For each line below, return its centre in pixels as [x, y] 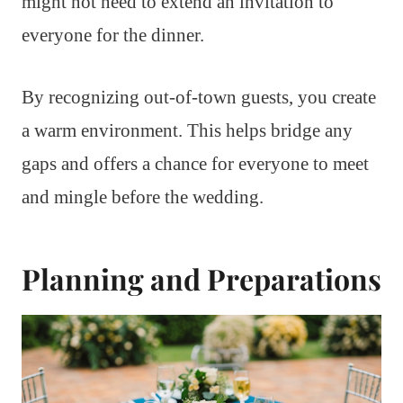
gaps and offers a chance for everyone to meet [195, 163]
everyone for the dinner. [113, 35]
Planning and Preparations [201, 278]
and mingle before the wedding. [143, 197]
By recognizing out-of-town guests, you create [199, 97]
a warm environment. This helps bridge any [187, 130]
